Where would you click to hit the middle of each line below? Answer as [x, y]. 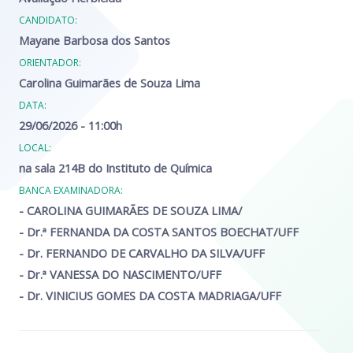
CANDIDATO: [48, 20]
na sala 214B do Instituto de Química [115, 168]
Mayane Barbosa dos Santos [95, 40]
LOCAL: [35, 148]
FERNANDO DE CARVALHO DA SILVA [143, 253]
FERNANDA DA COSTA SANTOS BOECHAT [162, 232]
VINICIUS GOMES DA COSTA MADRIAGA [151, 295]
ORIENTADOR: [50, 63]
